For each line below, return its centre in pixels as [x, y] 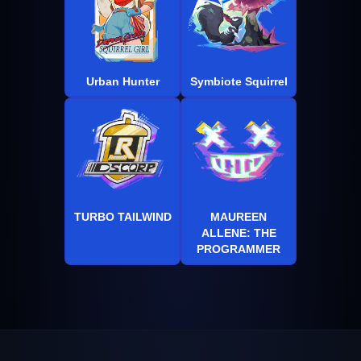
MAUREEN [239, 216]
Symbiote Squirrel [239, 81]
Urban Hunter [122, 81]
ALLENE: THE [239, 232]
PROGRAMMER [239, 249]
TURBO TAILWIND [122, 216]
